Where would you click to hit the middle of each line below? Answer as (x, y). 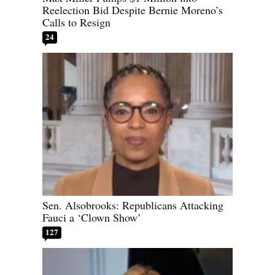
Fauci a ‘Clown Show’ (92, 217)
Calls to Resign (76, 22)
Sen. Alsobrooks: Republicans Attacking (133, 205)
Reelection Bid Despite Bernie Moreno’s (133, 10)
